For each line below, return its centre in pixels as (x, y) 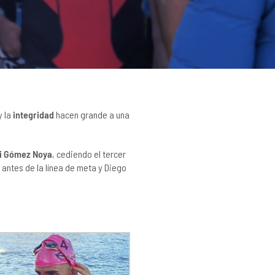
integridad (33, 114)
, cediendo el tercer (89, 154)
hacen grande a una (92, 114)
